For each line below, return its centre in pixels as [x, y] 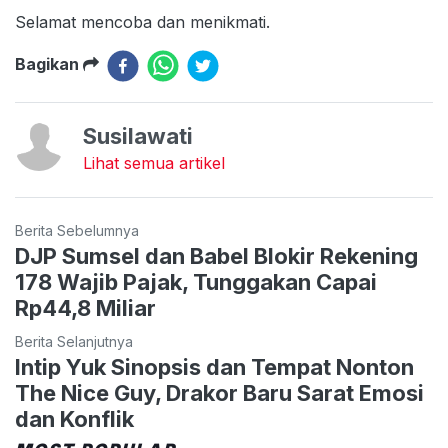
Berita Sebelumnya [77, 230]
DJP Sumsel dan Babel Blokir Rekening [216, 255]
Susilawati [138, 135]
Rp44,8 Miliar [85, 307]
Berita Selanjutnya [74, 341]
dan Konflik [74, 418]
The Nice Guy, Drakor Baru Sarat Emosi [219, 392]
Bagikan [49, 63]
